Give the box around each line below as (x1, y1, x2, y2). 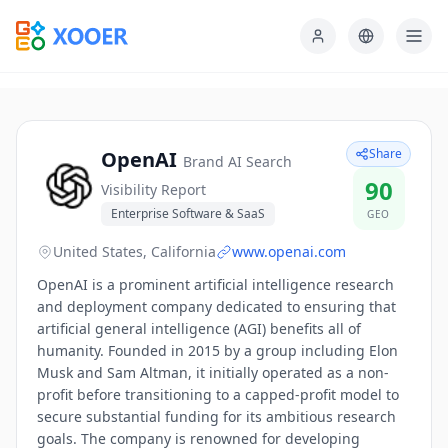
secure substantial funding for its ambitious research (37, 407, 396, 426)
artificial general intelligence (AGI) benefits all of (37, 319, 361, 338)
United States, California (53, 242, 216, 261)
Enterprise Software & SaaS (111, 204, 265, 222)
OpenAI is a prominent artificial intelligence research (37, 275, 394, 294)
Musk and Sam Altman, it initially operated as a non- (37, 363, 389, 382)
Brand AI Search (183, 151, 292, 171)
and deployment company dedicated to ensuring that (37, 297, 396, 316)
